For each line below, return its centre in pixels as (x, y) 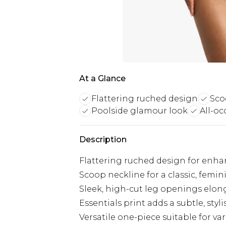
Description (103, 139)
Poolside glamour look (139, 111)
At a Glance (102, 78)
